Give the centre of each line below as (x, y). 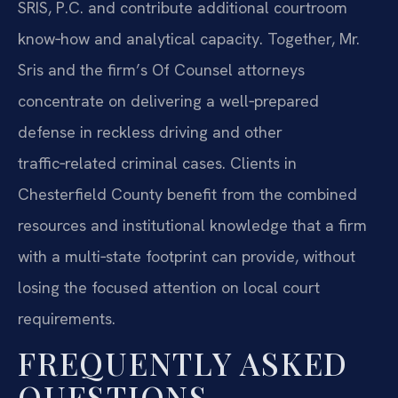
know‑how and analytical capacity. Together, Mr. (189, 39)
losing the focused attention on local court (169, 288)
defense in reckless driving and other (150, 132)
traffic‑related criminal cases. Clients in (157, 163)
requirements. (67, 319)
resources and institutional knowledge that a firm (192, 226)
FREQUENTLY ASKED (183, 363)
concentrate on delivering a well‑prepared (168, 101)
